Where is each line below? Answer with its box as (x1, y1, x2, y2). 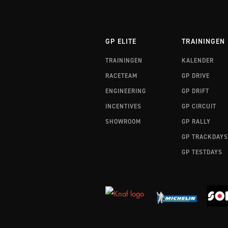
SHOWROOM (105, 117, 141, 126)
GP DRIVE (181, 71, 210, 80)
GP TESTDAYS (181, 148, 222, 156)
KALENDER (181, 56, 214, 65)
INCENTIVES (105, 102, 141, 110)
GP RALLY (181, 117, 211, 126)
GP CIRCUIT (181, 102, 216, 110)
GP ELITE (105, 37, 136, 47)
